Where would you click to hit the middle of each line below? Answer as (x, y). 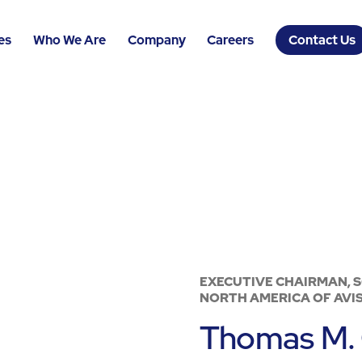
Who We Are (69, 40)
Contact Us (322, 40)
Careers (231, 40)
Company (156, 40)
